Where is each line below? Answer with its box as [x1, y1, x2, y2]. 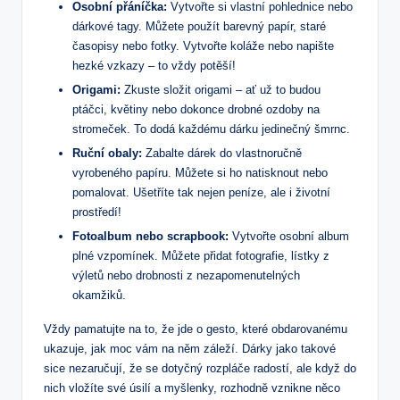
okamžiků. [72, 288, 126, 303]
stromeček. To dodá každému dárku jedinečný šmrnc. [72, 122, 350, 137]
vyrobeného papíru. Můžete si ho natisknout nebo [72, 166, 328, 180]
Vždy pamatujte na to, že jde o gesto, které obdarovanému [44, 322, 347, 337]
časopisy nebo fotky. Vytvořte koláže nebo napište [72, 38, 334, 53]
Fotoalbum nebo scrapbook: [72, 229, 229, 244]
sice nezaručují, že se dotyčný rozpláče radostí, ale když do [44, 362, 356, 376]
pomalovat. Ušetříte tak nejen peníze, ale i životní [72, 186, 330, 200]
